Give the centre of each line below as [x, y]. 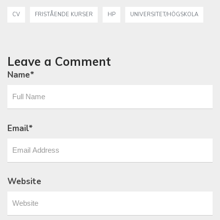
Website [24, 182]
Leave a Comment [59, 62]
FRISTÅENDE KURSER [64, 15]
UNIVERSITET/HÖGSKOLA [164, 15]
